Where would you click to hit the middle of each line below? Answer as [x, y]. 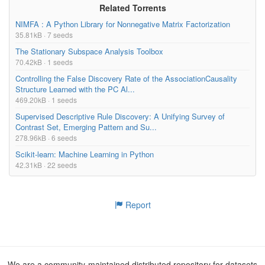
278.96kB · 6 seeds [46, 137]
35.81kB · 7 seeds [44, 34]
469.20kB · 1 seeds [46, 99]
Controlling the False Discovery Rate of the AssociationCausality [126, 78]
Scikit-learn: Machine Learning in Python [85, 154]
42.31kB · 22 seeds [46, 164]
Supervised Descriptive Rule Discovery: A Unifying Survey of [120, 116]
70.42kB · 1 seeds [44, 62]
